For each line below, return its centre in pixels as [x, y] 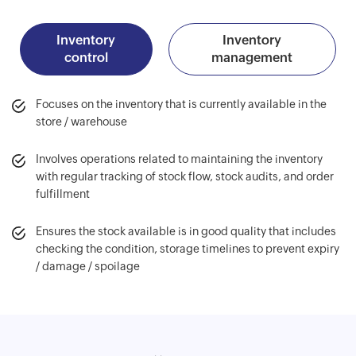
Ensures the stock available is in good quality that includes [186, 231]
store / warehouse [81, 121]
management [252, 57]
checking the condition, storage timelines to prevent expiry [188, 248]
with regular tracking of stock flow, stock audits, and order [185, 176]
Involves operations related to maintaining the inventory [179, 159]
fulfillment [63, 193]
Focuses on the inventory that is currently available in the [181, 104]
